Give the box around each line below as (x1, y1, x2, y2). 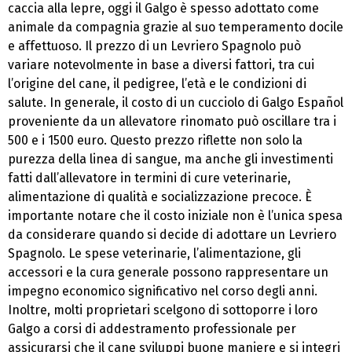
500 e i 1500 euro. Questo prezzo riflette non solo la (8, 132, 302, 148)
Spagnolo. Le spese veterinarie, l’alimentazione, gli (8, 245, 301, 261)
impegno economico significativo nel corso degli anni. (8, 283, 317, 299)
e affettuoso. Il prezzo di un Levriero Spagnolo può (8, 38, 301, 53)
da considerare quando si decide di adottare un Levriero (8, 226, 336, 242)
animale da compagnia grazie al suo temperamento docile (8, 19, 343, 35)
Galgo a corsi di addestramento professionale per (8, 321, 296, 336)
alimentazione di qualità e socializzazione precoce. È (8, 189, 312, 204)
